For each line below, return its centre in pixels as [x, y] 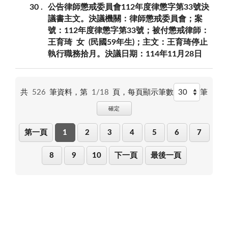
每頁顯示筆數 [151, 92]
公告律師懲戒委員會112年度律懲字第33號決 [129, 7]
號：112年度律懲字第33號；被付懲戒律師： [129, 30]
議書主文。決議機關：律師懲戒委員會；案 [125, 19]
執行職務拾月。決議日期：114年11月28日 [125, 54]
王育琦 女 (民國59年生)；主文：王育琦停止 [128, 42]
